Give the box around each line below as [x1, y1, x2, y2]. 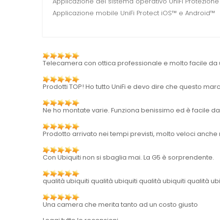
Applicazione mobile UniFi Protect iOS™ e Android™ [53, 8, 215, 18]
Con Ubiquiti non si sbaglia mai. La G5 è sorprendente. [43, 153, 214, 163]
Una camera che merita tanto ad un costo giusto [43, 200, 198, 210]
